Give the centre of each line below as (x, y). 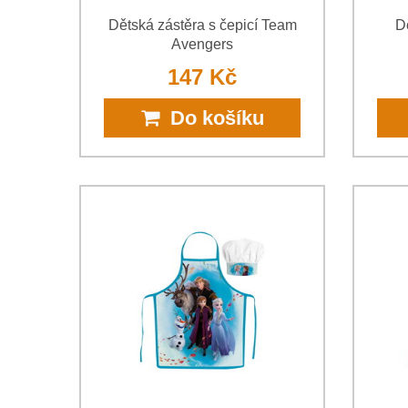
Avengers (202, 44)
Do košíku (211, 117)
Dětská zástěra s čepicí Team (202, 25)
